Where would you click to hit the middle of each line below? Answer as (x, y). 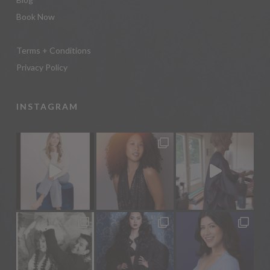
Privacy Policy (42, 67)
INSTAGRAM (47, 106)
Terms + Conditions (53, 50)
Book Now (35, 16)
